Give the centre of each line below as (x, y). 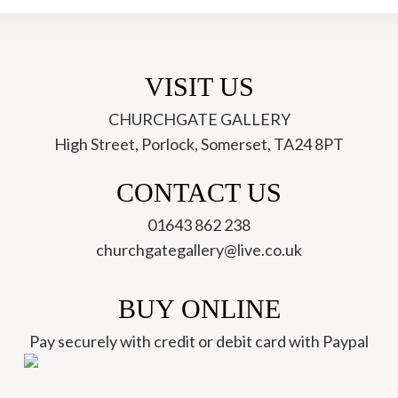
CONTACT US (199, 192)
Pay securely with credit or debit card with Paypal (199, 341)
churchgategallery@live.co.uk (199, 250)
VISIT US (199, 87)
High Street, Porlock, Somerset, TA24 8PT (199, 144)
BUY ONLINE (199, 309)
